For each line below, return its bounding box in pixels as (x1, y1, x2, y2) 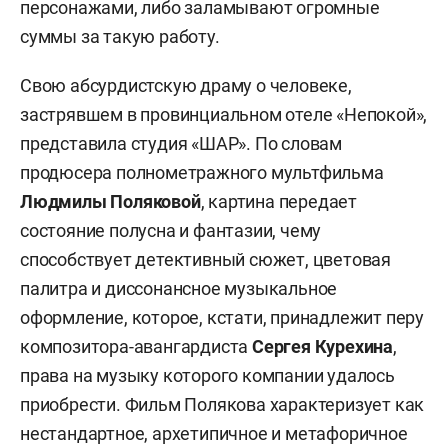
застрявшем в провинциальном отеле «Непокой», (20, 103, 428, 125)
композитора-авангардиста (20, 335, 253, 357)
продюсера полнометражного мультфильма (20, 161, 384, 183)
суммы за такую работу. (20, 25, 220, 47)
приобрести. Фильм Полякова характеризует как (20, 393, 425, 415)
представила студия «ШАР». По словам (20, 132, 342, 154)
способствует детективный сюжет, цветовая (20, 248, 391, 270)
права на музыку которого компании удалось (20, 364, 395, 386)
